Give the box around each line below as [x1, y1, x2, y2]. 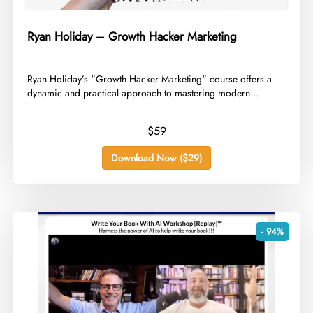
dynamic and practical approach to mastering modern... [27, 86, 259, 101]
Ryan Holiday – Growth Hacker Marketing [27, 28, 238, 45]
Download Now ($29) [111, 151, 202, 166]
